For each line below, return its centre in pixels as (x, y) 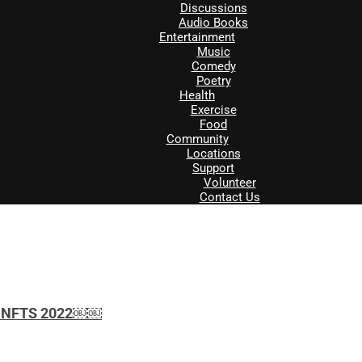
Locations (213, 153)
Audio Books (213, 22)
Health (197, 95)
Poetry (213, 80)
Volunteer (229, 182)
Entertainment (197, 37)
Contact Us (229, 197)
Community (197, 139)
